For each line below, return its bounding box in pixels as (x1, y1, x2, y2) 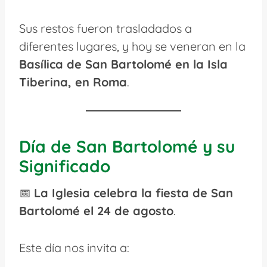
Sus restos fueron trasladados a (19, 20, 192, 36)
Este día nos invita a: (19, 240, 129, 255)
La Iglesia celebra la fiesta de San (34, 185, 233, 200)
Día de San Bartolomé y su (19, 135, 235, 157)
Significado (19, 155, 110, 176)
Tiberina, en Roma (19, 74, 127, 89)
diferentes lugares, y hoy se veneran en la (19, 38, 246, 54)
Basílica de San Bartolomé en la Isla (19, 56, 228, 72)
